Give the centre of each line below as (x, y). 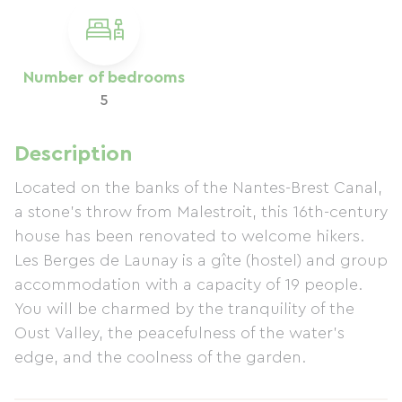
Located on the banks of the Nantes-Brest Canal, (198, 188)
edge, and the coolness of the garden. (160, 357)
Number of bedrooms (104, 77)
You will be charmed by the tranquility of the (184, 309)
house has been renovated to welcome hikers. (189, 236)
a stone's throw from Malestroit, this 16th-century (201, 212)
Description (74, 154)
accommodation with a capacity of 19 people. (188, 284)
